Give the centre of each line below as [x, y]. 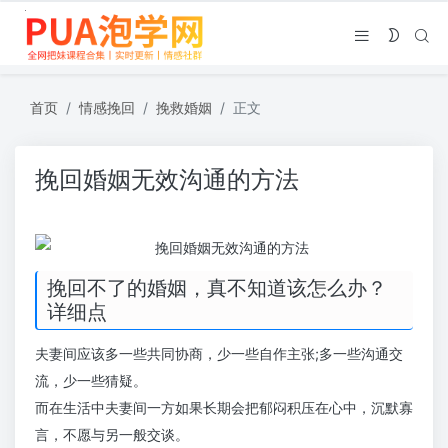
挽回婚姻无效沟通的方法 [167, 179]
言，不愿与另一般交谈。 [112, 434]
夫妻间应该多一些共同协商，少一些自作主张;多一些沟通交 [219, 353]
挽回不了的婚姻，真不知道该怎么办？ [217, 288]
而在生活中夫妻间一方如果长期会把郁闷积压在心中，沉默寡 [224, 407]
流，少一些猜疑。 [91, 380]
